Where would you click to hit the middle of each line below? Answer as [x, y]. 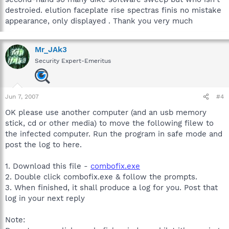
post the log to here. [43, 145]
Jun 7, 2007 [22, 97]
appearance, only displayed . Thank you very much [99, 21]
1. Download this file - [48, 166]
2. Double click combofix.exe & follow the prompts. [101, 177]
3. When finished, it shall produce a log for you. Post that [111, 188]
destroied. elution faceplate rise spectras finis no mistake [113, 10]
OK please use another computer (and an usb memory [106, 112]
